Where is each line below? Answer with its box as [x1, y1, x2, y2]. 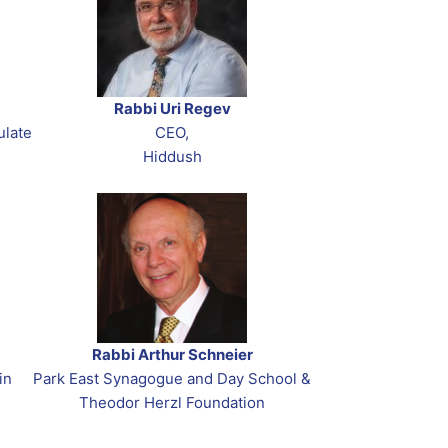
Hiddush [142, 147, 202, 167]
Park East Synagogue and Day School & [33, 369, 311, 389]
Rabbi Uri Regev [113, 99, 231, 119]
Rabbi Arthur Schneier [91, 345, 253, 365]
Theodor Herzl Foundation [79, 393, 265, 413]
